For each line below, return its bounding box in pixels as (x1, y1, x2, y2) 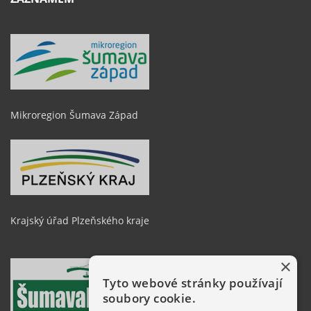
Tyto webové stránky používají (103, 275, 283, 291)
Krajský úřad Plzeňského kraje (10, 213, 149, 227)
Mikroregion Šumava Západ (10, 108, 138, 122)
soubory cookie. (103, 290, 196, 306)
